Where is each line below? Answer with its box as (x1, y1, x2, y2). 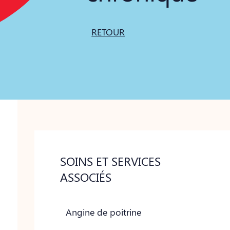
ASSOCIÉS (60, 169, 112, 185)
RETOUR (91, 26, 125, 38)
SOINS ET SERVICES (60, 154, 161, 169)
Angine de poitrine (66, 206, 142, 218)
